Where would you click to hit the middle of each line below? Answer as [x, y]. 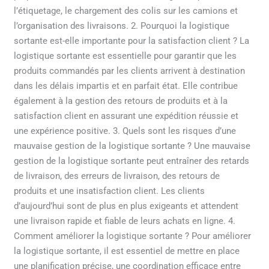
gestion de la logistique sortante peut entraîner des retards [132, 161]
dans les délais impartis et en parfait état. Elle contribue [126, 86]
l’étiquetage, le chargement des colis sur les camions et [126, 11]
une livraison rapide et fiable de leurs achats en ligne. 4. [125, 221]
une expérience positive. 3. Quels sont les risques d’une [125, 131]
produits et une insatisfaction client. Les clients [110, 191]
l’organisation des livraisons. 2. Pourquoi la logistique [122, 26]
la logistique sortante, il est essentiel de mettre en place [127, 251]
